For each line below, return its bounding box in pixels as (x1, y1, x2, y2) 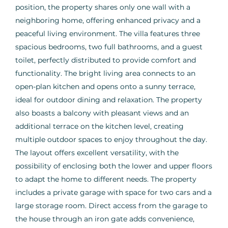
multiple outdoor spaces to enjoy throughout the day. (15, 135, 207, 145)
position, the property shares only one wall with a (15, 3, 190, 12)
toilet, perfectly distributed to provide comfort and (15, 55, 196, 65)
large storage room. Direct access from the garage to (15, 201, 208, 211)
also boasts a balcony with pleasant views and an (15, 108, 189, 118)
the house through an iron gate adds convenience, (15, 214, 194, 224)
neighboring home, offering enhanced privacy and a (15, 16, 201, 25)
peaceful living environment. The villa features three (15, 29, 200, 39)
